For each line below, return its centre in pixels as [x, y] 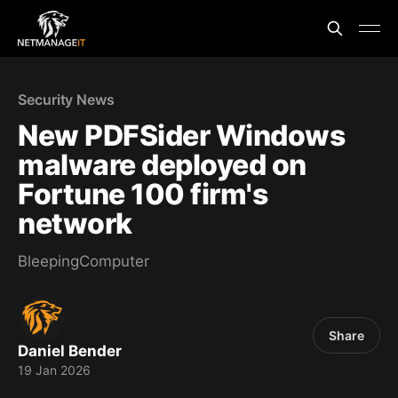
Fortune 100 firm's [143, 194]
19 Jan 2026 [54, 370]
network [75, 223]
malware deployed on [162, 165]
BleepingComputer [84, 261]
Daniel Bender [70, 351]
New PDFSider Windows [182, 135]
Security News [66, 99]
